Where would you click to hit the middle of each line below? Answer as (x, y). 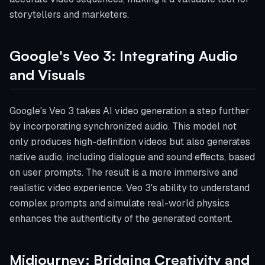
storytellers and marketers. (69, 14)
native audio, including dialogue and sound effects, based (132, 157)
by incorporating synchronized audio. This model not (123, 126)
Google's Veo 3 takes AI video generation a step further (130, 111)
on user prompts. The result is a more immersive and (124, 172)
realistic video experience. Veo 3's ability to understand (130, 188)
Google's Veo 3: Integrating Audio (124, 56)
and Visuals (47, 75)
